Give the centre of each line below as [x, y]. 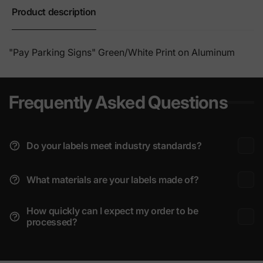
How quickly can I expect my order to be [112, 211]
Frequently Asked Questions [118, 102]
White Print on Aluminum [181, 52]
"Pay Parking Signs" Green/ [68, 52]
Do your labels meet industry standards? [114, 145]
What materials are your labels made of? [113, 179]
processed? [52, 222]
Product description [54, 12]
